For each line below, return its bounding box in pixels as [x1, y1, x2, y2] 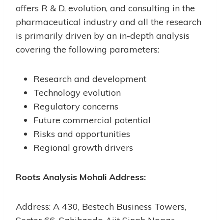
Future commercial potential [33, 114, 151, 126]
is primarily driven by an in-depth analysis [16, 29, 190, 41]
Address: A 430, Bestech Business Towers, [16, 200, 186, 212]
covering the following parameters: [16, 43, 159, 55]
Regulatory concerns [33, 100, 118, 112]
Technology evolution [33, 86, 121, 98]
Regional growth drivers [33, 141, 133, 153]
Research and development [33, 73, 146, 84]
